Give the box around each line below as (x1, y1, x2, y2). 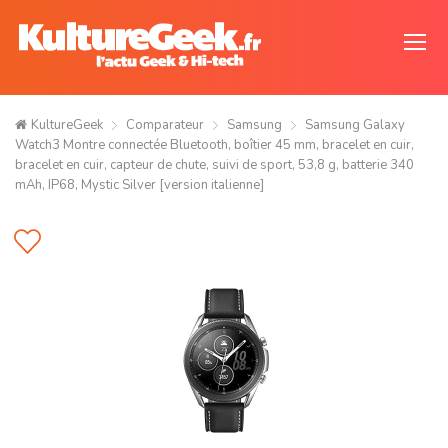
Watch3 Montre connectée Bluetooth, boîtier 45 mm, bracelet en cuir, (15, 136, 414, 154)
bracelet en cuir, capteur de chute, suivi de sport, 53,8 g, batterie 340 (15, 156, 414, 174)
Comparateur (126, 116, 204, 134)
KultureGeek (31, 116, 103, 134)
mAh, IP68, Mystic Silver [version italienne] (15, 176, 264, 194)
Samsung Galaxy (305, 116, 405, 134)
